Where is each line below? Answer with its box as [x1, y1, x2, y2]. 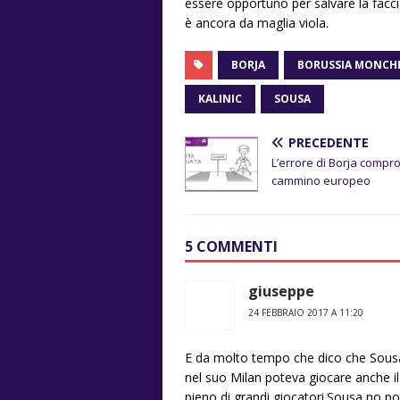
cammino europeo [271, 171, 371, 188]
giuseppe [248, 280, 314, 301]
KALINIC [198, 90, 242, 106]
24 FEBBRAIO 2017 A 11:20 [248, 305, 363, 319]
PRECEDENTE [288, 133, 369, 151]
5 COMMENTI [185, 236, 278, 256]
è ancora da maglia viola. [185, 13, 329, 31]
